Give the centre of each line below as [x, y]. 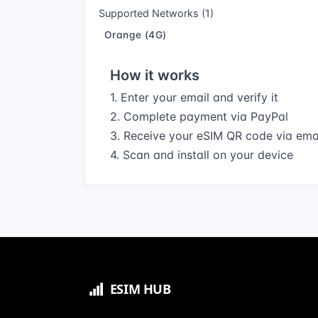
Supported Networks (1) [156, 13]
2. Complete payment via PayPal [199, 117]
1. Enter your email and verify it [194, 98]
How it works [155, 76]
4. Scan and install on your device [202, 155]
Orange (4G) [135, 34]
